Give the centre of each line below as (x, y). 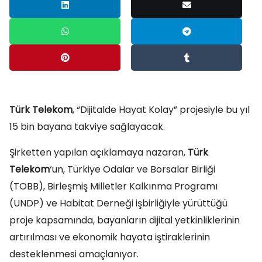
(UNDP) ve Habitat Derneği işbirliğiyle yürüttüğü (118, 203)
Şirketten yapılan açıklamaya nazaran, (99, 152)
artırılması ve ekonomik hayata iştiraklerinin (110, 237)
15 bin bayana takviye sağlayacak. (87, 127)
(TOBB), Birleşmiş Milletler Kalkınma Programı (113, 186)
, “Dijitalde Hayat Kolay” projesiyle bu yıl (161, 110)
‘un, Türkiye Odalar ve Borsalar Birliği (132, 169)
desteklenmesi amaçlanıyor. (74, 254)
